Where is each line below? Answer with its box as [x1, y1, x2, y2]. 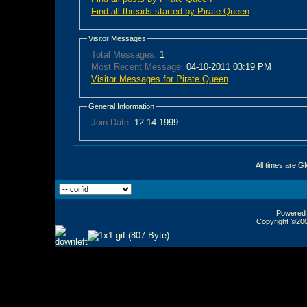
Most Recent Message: [91, 62, 184, 73]
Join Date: [91, 117, 132, 128]
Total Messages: [91, 49, 157, 60]
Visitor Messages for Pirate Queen [91, 74, 228, 85]
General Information [88, 101, 154, 110]
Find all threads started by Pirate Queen [91, 6, 249, 17]
